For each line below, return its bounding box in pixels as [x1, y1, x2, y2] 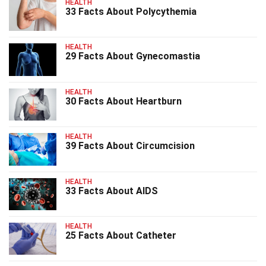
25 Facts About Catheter [65, 229, 176, 241]
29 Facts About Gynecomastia [65, 50, 200, 62]
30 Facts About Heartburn [65, 95, 182, 107]
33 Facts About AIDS [65, 185, 158, 197]
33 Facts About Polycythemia [65, 6, 197, 18]
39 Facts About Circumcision [65, 140, 195, 152]
